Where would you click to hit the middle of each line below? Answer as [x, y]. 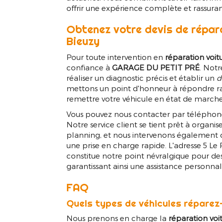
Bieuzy [83, 41]
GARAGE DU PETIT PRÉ [156, 68]
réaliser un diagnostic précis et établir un [142, 78]
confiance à [89, 68]
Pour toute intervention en [116, 57]
